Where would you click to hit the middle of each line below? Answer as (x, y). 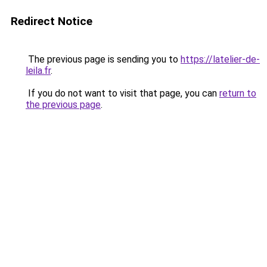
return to (238, 93)
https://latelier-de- (220, 59)
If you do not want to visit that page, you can (122, 93)
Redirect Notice (52, 21)
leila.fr (38, 71)
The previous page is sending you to (103, 59)
